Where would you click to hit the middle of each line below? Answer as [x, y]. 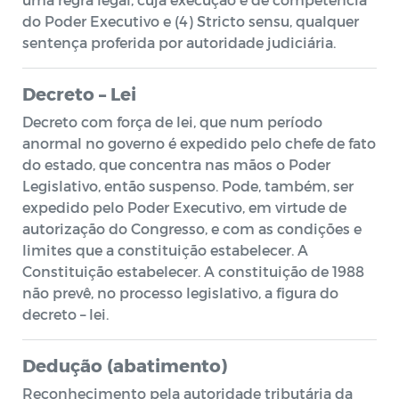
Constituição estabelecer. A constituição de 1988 [193, 271]
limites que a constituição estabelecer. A [165, 250]
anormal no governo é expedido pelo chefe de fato [199, 143]
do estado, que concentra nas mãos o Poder [176, 164]
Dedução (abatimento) [125, 365]
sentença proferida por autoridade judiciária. [179, 42]
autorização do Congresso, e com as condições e [192, 228]
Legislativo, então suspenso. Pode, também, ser [188, 186]
